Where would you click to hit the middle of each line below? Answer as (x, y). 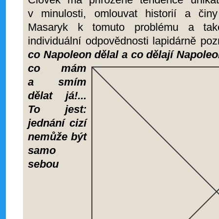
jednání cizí (57, 123)
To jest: (57, 109)
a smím (57, 82)
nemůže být (57, 137)
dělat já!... (57, 96)
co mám (57, 68)
